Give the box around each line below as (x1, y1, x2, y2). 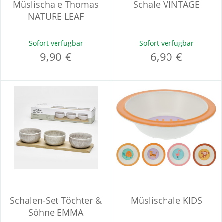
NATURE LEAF (28, 10, 84, 22)
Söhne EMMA (28, 206, 83, 218)
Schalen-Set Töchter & (10, 194, 102, 206)
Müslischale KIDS (130, 194, 202, 206)
